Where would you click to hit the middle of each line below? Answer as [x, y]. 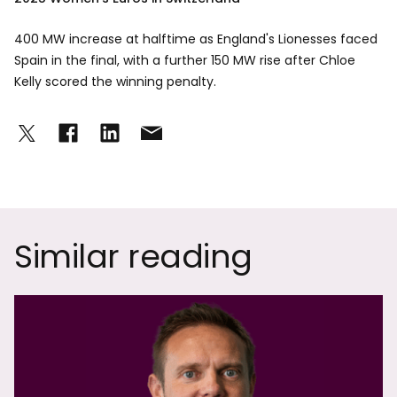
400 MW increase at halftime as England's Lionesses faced [196, 39]
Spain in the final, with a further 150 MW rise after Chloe [185, 60]
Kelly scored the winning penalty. [115, 82]
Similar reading [133, 257]
